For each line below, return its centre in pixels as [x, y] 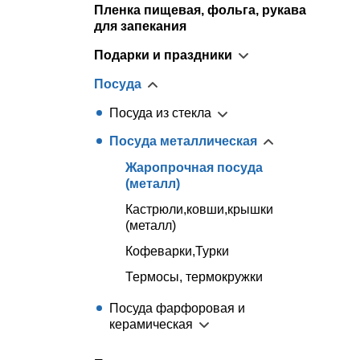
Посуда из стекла [160, 113]
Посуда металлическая [183, 141]
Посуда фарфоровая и [177, 308]
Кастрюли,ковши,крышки [199, 209]
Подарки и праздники [163, 55]
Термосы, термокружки [194, 276]
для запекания [140, 26]
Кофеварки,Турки [177, 251]
